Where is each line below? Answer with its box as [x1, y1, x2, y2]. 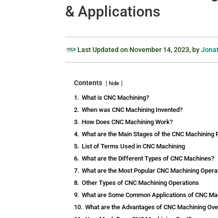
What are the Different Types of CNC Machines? [82, 155, 215, 163]
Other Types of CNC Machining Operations [82, 179, 200, 187]
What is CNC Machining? [82, 94, 149, 102]
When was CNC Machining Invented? [82, 106, 183, 114]
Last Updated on [76, 46, 130, 54]
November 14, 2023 [129, 46, 190, 54]
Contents [74, 79, 103, 87]
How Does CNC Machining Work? [82, 118, 173, 126]
